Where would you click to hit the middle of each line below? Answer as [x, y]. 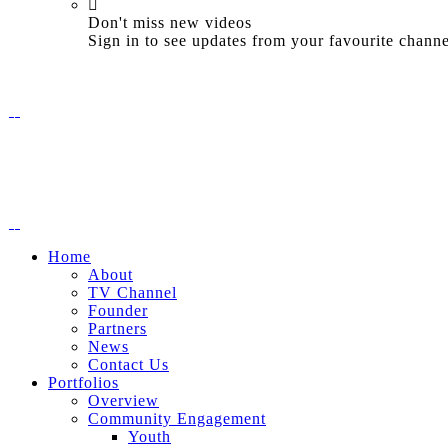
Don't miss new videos [170, 22]
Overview [123, 400]
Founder [118, 310]
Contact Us [128, 364]
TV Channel [132, 292]
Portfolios [83, 382]
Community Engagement [177, 418]
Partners [117, 328]
